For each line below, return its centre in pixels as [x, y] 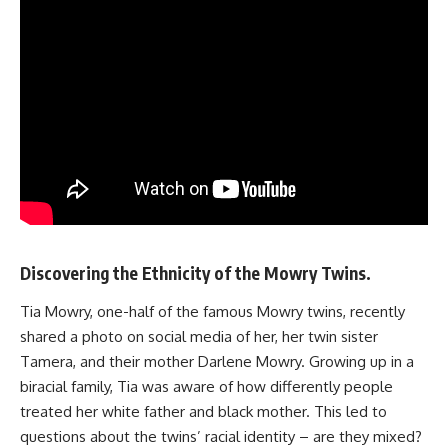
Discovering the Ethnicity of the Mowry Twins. [195, 273]
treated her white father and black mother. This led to [203, 411]
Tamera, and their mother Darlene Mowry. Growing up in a [217, 361]
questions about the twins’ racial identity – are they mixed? [221, 436]
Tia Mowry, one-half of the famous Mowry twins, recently [212, 311]
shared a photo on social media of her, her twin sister [199, 336]
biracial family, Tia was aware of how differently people [206, 386]
